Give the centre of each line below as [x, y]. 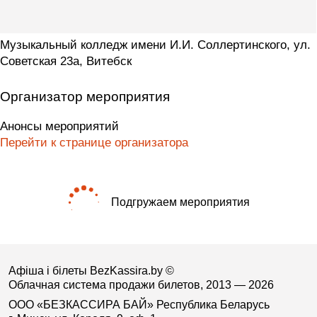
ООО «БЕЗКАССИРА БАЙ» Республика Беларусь [139, 304]
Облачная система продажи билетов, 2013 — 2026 [141, 285]
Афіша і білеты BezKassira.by [87, 271]
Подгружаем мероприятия [181, 202]
